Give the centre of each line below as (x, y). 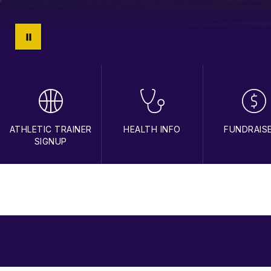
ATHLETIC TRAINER (51, 129)
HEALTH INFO (152, 129)
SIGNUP (51, 141)
